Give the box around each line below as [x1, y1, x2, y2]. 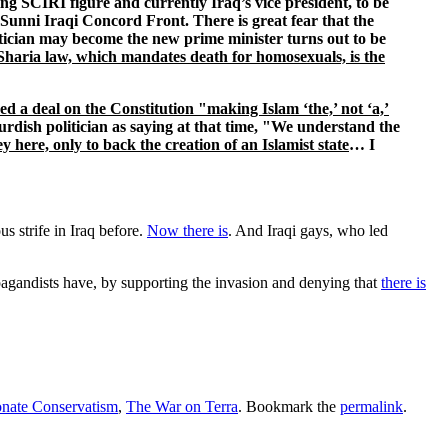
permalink [340, 398, 403, 416]
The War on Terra [126, 398, 238, 416]
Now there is [147, 221, 228, 239]
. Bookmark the [238, 398, 340, 416]
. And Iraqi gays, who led [228, 221, 388, 239]
